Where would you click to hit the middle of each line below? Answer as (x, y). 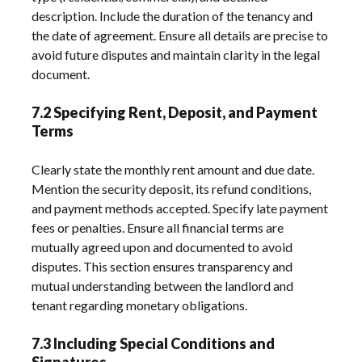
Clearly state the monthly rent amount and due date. (173, 169)
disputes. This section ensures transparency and (162, 266)
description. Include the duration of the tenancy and (173, 15)
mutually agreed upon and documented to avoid (162, 246)
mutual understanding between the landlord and (163, 285)
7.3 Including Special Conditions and (154, 343)
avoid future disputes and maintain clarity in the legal (176, 54)
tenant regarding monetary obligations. (140, 305)
